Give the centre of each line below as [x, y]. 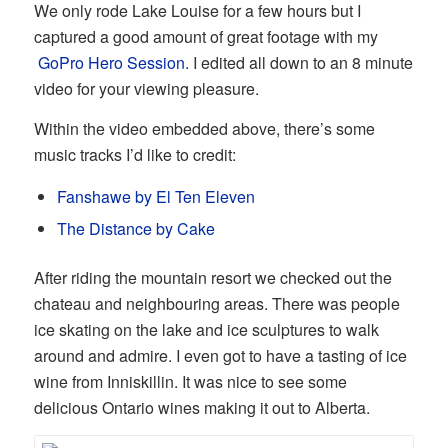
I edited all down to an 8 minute [300, 62]
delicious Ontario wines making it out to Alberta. [201, 408]
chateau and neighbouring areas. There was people [216, 304]
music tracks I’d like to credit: [134, 154]
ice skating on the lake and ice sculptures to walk [206, 330]
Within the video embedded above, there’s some [204, 128]
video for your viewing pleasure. [146, 88]
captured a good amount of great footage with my [205, 36]
